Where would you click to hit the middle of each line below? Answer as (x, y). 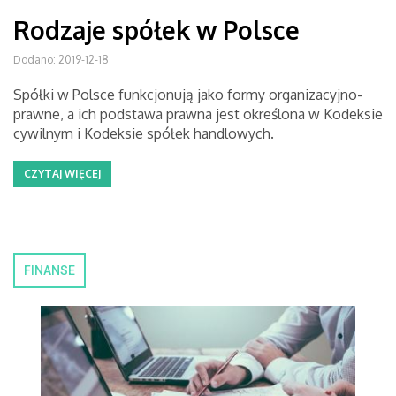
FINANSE (49, 270)
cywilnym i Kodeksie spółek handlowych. (144, 133)
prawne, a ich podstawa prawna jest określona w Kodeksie (198, 114)
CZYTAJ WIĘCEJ (62, 174)
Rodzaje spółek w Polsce (156, 30)
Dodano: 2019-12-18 (61, 60)
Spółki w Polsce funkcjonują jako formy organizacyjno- (188, 95)
